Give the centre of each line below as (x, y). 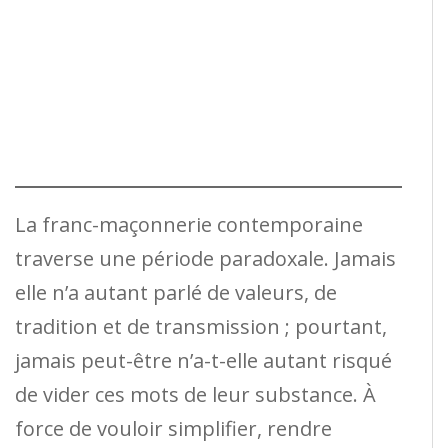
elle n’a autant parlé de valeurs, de (176, 292)
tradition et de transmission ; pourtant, (201, 326)
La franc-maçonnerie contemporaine (189, 224)
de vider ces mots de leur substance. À (195, 394)
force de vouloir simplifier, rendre (173, 428)
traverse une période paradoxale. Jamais (205, 258)
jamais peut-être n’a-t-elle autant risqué (203, 360)
